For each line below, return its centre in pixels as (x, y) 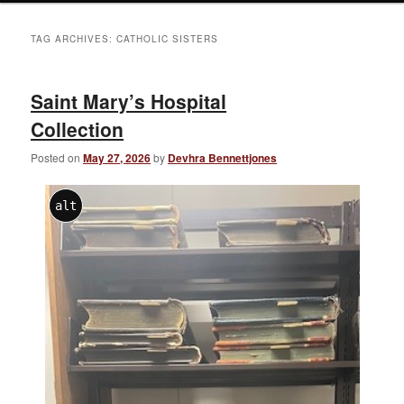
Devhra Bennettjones (223, 157)
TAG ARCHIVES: (74, 39)
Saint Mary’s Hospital (129, 101)
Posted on (57, 157)
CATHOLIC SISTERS (168, 39)
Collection (78, 129)
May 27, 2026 (117, 157)
